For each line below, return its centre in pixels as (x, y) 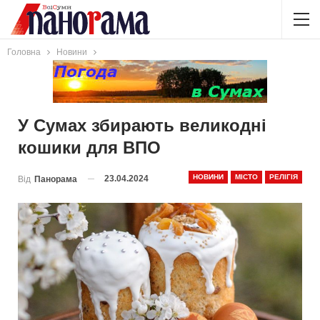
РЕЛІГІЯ (284, 177)
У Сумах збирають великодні (142, 125)
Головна (24, 52)
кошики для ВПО (89, 147)
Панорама (56, 179)
